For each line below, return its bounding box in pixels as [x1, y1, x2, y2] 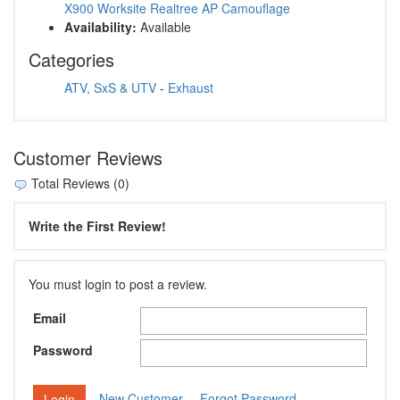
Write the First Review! [29, 216, 166, 235]
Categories [29, 46, 114, 73]
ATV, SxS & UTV [64, 79, 156, 97]
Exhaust [168, 79, 213, 97]
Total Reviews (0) [28, 174, 129, 193]
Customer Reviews [13, 145, 162, 171]
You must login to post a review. [29, 274, 207, 293]
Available [137, 18, 191, 37]
